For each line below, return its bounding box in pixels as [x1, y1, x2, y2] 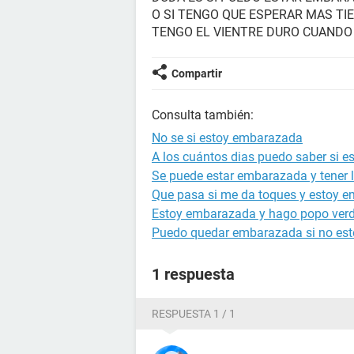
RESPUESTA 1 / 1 [152, 307, 235, 320]
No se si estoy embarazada [152, 130, 303, 145]
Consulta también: [152, 107, 254, 122]
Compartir [171, 67, 222, 80]
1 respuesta [152, 265, 235, 284]
